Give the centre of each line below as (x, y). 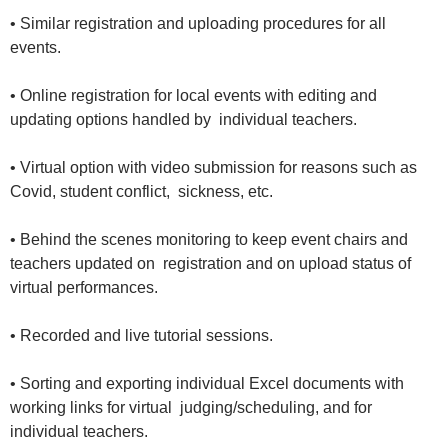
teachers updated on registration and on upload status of (210, 264)
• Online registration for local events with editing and (193, 96)
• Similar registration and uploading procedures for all (198, 24)
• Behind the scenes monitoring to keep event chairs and (209, 240)
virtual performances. (88, 288)
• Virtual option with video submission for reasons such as (213, 168)
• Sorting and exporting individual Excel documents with (207, 384)
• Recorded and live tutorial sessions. (145, 336)
